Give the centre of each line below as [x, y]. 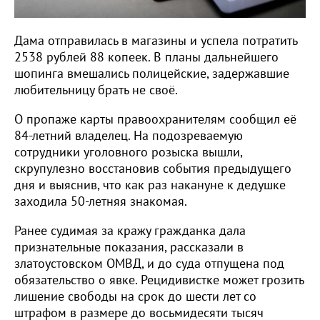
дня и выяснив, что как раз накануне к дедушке [150, 184]
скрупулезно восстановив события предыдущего [153, 168]
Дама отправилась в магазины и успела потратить [156, 40]
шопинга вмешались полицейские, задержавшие [152, 73]
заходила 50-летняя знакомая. [101, 201]
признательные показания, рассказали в [129, 246]
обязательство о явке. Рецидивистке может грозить [159, 279]
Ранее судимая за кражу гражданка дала [130, 230]
